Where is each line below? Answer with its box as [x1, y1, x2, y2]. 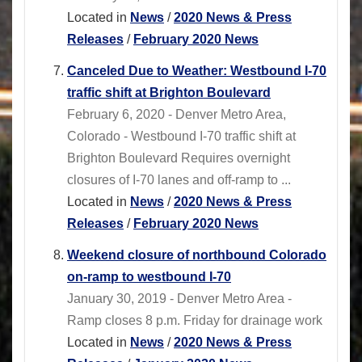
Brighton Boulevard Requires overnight [67, 151, 290, 166]
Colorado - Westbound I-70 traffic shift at [67, 129, 296, 144]
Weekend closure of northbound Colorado [67, 248, 326, 263]
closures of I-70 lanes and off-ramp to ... [67, 173, 291, 187]
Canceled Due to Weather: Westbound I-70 [67, 64, 326, 78]
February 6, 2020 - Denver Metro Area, [67, 107, 286, 122]
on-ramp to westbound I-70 [67, 270, 231, 284]
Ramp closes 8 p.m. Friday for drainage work [67, 314, 322, 328]
